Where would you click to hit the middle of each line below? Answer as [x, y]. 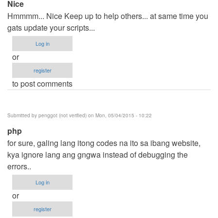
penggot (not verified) [63, 115]
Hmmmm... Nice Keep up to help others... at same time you [108, 16]
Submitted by [23, 115]
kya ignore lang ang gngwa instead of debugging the [98, 154]
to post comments [42, 83]
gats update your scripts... [51, 27]
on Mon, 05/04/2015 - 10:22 [119, 115]
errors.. [19, 166]
